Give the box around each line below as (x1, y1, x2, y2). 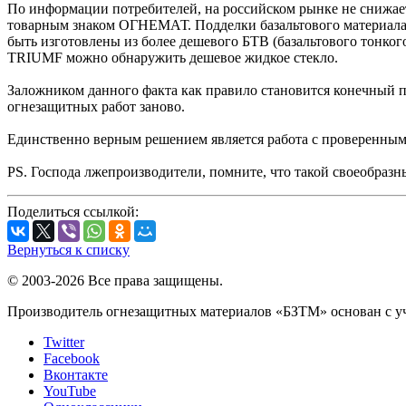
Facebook (43, 350, 100, 366)
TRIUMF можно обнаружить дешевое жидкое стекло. (7, 49, 338, 65)
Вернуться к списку (7, 241, 130, 257)
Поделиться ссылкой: (7, 203, 139, 219)
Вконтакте (43, 366, 108, 382)
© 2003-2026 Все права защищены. (7, 272, 223, 288)
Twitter (43, 333, 84, 350)
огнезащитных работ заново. (7, 98, 185, 114)
